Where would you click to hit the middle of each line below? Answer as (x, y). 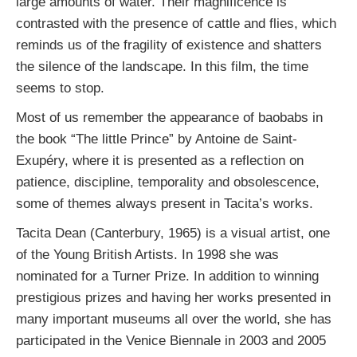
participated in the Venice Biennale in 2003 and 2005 (171, 340)
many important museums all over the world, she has (173, 318)
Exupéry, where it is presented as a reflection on (159, 160)
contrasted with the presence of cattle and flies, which (176, 23)
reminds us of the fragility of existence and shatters (169, 44)
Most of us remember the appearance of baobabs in (169, 117)
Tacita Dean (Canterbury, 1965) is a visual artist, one (173, 232)
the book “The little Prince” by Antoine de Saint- (156, 138)
